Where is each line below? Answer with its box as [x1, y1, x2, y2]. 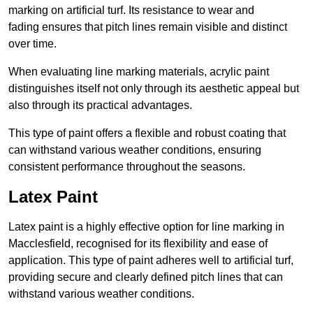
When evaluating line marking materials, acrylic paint [8, 66, 269, 78]
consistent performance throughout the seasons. [8, 161, 245, 173]
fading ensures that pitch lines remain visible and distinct [8, 21, 287, 34]
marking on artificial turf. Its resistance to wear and [8, 4, 254, 17]
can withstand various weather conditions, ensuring [8, 144, 261, 156]
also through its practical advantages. [8, 99, 192, 112]
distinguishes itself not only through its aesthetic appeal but [8, 82, 299, 95]
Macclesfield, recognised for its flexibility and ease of [8, 238, 268, 250]
